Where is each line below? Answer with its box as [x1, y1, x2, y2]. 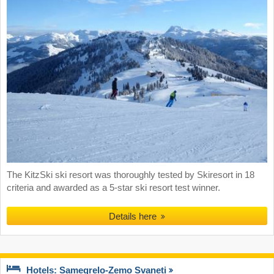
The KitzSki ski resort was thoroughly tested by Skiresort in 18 [7, 170, 254, 180]
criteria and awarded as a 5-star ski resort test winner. [7, 183, 220, 193]
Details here [108, 211, 159, 222]
